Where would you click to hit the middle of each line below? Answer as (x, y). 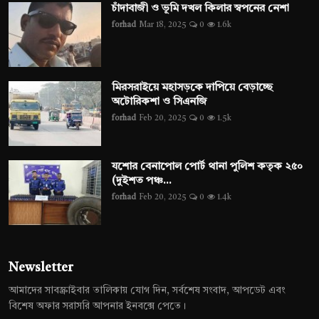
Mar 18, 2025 (163, 26)
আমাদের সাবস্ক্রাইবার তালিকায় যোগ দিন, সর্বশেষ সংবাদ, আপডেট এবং (147, 291)
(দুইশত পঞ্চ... (142, 182)
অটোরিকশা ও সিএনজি (159, 103)
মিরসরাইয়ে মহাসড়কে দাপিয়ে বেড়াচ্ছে (192, 88)
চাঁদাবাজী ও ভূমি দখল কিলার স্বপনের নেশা (200, 9)
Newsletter (41, 268)
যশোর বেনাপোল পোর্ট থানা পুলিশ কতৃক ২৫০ (207, 167)
